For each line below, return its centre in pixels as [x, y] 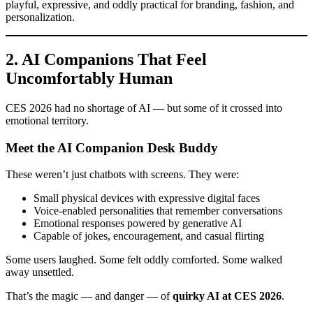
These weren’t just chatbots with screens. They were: [122, 175]
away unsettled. [40, 272]
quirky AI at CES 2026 [227, 296]
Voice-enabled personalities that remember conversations [158, 211]
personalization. [40, 17]
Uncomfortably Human [89, 79]
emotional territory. [47, 120]
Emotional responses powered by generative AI [138, 224]
